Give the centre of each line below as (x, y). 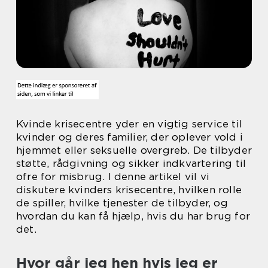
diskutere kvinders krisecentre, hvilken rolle (129, 190)
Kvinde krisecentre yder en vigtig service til (130, 124)
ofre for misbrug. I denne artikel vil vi (113, 176)
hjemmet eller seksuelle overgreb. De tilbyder (134, 150)
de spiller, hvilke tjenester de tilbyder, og (122, 203)
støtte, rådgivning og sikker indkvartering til (131, 163)
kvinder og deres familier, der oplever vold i (130, 137)
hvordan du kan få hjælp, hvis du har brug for (133, 216)
